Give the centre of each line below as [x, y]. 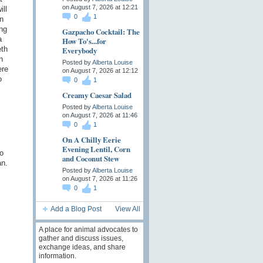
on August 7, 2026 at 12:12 [100, 71]
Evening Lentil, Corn [96, 149]
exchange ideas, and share [82, 247]
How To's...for [84, 41]
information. [57, 256]
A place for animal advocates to [88, 229]
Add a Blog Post [76, 209]
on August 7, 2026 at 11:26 [100, 179]
